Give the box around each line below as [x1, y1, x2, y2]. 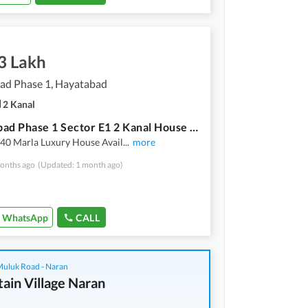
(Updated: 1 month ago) [38, 159, 123, 170]
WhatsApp [2, 211, 48, 223]
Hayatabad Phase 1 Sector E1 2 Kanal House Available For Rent [190, 120, 198, 133]
